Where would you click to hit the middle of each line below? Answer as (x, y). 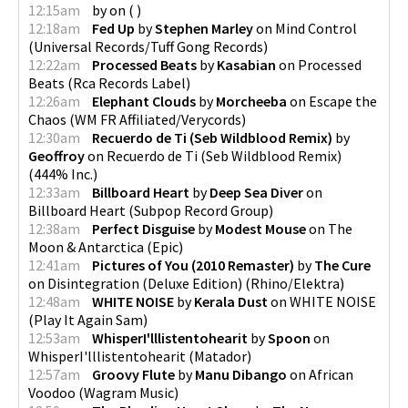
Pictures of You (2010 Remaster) (193, 265)
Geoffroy (56, 155)
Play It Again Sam (88, 319)
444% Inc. (63, 173)
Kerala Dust (231, 301)
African (331, 374)
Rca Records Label (129, 82)
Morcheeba (251, 101)
